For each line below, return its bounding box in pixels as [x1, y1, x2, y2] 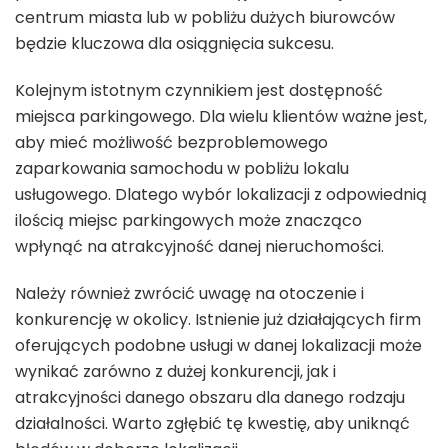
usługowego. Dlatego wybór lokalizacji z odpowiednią [15, 182, 427, 206]
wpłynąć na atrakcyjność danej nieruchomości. [15, 234, 384, 258]
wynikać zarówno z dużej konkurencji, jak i [15, 359, 336, 383]
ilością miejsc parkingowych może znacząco [15, 208, 362, 232]
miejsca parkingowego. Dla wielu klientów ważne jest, [15, 104, 427, 128]
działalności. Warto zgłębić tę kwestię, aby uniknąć [15, 411, 410, 435]
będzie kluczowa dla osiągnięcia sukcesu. [15, 31, 334, 55]
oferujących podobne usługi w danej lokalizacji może [15, 333, 422, 357]
